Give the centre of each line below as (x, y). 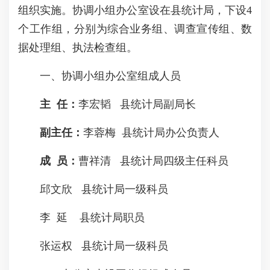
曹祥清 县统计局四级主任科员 (153, 161)
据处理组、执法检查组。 (78, 48)
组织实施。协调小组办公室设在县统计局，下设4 (135, 10)
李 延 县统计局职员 (81, 218)
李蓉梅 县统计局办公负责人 (151, 133)
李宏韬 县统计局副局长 (137, 104)
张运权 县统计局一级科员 (93, 246)
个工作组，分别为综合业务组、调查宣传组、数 (135, 29)
